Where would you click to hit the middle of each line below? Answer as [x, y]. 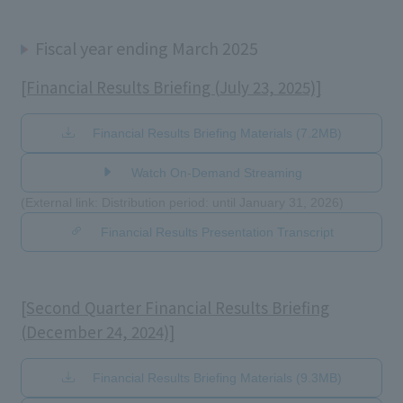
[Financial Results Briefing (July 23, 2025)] [170, 86]
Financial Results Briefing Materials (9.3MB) [217, 377]
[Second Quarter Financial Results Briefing [175, 307]
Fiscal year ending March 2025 [146, 47]
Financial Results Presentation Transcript [217, 232]
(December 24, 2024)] [97, 331]
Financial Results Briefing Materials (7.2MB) [217, 133]
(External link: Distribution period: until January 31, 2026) [182, 202]
